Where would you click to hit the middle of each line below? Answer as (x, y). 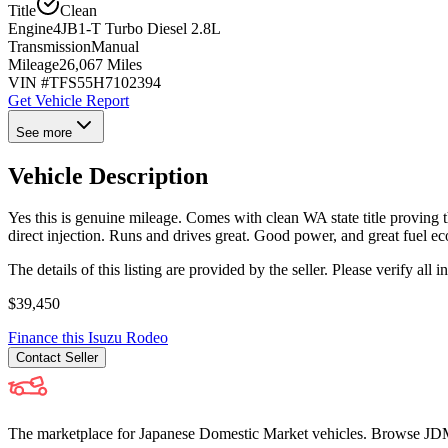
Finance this (48, 338)
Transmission (49, 46)
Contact (40, 358)
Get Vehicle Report (68, 100)
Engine (30, 28)
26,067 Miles (100, 64)
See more (44, 132)
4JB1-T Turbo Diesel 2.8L (137, 28)
